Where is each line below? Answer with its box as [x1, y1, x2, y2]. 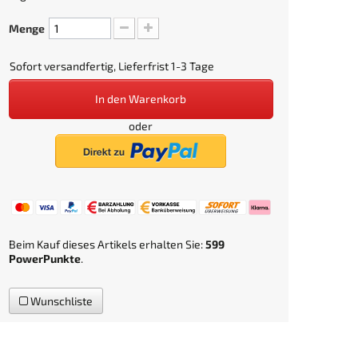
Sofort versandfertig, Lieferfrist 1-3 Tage [9, 59, 214, 73]
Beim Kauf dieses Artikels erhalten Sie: [8, 237, 205, 252]
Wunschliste [27, 294, 93, 308]
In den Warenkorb [95, 92, 187, 105]
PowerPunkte [8, 252, 81, 266]
